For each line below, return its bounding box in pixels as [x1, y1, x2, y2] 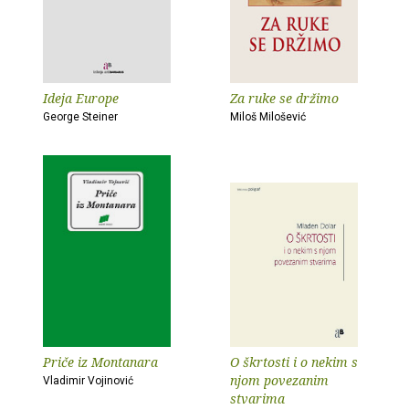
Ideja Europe [43, 89, 119, 107]
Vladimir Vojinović [43, 374, 133, 387]
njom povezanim [230, 372, 329, 389]
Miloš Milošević [230, 110, 306, 123]
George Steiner [43, 110, 118, 123]
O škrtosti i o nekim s [230, 353, 358, 371]
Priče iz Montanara [43, 353, 158, 371]
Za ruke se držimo [230, 89, 339, 107]
